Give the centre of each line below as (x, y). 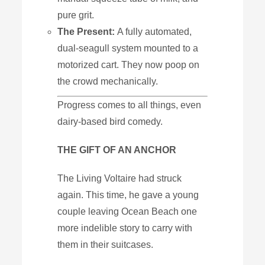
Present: (96, 31)
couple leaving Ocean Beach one (127, 211)
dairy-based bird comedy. (110, 121)
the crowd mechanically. (108, 81)
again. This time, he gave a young (128, 195)
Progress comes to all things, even (130, 105)
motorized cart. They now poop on (129, 64)
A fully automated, (155, 31)
